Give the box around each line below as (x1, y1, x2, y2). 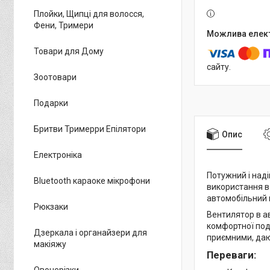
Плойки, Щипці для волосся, (34, 8, 144, 19)
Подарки (34, 98, 68, 108)
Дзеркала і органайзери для (34, 227, 147, 237)
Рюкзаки (34, 201, 68, 212)
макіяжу (34, 239, 66, 249)
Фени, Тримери (34, 20, 93, 30)
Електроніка (34, 149, 82, 160)
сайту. (207, 62, 231, 72)
